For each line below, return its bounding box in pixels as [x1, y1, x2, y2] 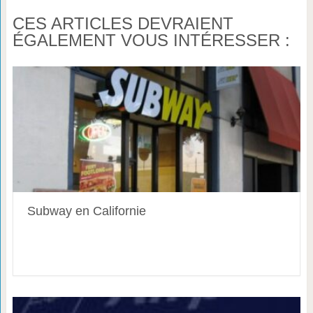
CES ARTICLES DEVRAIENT [12, 14, 233, 34]
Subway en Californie [27, 204, 146, 219]
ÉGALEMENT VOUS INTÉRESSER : [12, 31, 290, 50]
